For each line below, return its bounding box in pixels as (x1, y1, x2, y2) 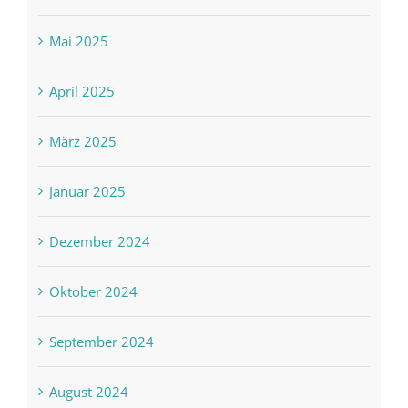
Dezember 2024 (48, 232, 150, 251)
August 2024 (48, 382, 128, 402)
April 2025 (48, 82, 115, 101)
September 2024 (48, 332, 154, 352)
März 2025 (48, 132, 117, 151)
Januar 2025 (48, 182, 126, 201)
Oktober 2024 (48, 282, 138, 301)
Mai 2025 (48, 32, 108, 51)
